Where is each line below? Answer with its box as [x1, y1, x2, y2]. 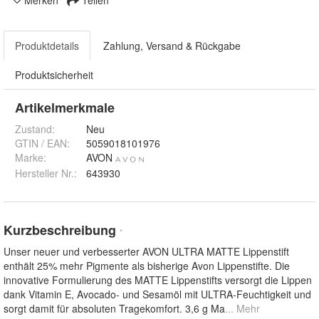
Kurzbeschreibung [4, 221, 120, 240]
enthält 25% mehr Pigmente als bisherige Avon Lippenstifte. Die [4, 258, 290, 273]
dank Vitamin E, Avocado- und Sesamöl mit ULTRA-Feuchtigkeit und [4, 287, 311, 302]
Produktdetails [15, 38, 79, 53]
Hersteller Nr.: [15, 166, 77, 181]
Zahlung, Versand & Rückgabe [103, 38, 241, 53]
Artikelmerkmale [15, 98, 115, 117]
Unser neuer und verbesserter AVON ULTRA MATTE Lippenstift [4, 244, 289, 259]
